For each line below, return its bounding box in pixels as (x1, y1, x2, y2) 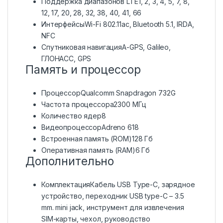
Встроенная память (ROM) (41, 134, 132, 143)
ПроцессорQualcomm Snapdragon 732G (41, 89, 176, 98)
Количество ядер (41, 111, 102, 120)
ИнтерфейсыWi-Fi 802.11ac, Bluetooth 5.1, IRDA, (41, 20, 194, 29)
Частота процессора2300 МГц (41, 100, 146, 109)
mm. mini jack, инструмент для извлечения (41, 203, 184, 212)
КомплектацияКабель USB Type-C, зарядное (41, 180, 195, 189)
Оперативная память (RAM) (41, 146, 135, 155)
